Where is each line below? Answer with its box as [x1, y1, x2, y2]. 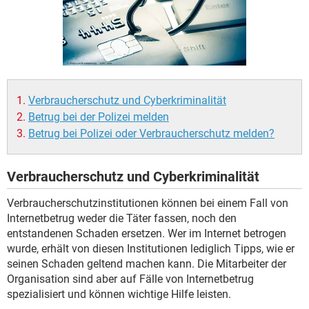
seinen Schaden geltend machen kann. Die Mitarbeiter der [7, 257, 286, 270]
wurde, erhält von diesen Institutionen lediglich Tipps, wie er [7, 242, 295, 255]
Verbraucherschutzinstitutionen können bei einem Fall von [7, 197, 288, 210]
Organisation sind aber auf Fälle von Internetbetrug [7, 272, 254, 286]
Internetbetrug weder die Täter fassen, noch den [7, 212, 237, 225]
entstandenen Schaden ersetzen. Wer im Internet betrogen [7, 227, 286, 240]
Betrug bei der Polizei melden [28, 110, 169, 123]
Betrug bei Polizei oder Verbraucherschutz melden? [28, 127, 275, 140]
